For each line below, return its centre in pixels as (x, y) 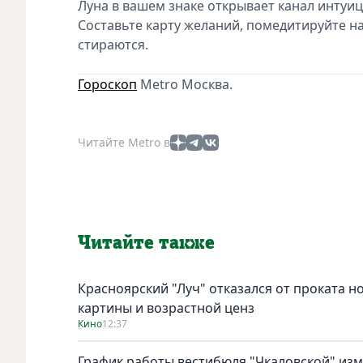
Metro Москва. (185, 84)
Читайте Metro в (124, 142)
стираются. (113, 44)
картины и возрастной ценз (166, 307)
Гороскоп (107, 84)
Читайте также (146, 243)
